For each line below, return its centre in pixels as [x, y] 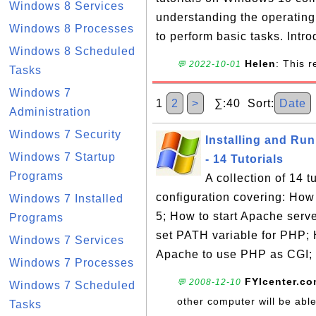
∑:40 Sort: [239, 103]
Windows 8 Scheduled [72, 51]
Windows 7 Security [65, 134]
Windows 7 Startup [62, 157]
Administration [50, 112]
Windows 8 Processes [72, 29]
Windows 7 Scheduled [72, 285]
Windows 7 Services [67, 240]
